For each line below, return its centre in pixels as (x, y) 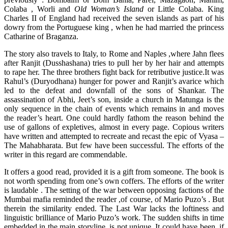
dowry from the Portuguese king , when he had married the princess (114, 27)
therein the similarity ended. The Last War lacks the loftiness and (114, 208)
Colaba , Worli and (39, 9)
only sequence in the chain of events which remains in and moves (114, 108)
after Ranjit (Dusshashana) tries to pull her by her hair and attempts (114, 63)
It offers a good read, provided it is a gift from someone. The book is (114, 172)
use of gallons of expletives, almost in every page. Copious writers (114, 127)
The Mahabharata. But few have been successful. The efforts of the (114, 145)
